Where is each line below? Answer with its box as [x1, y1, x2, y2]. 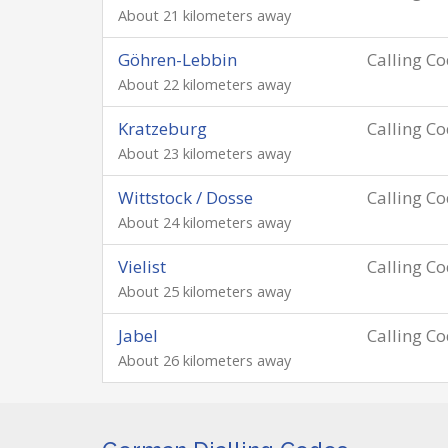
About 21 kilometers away [118, 6, 291, 25]
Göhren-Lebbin [118, 48, 237, 71]
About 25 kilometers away [118, 282, 291, 301]
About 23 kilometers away [118, 144, 291, 163]
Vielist [118, 255, 166, 278]
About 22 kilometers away [118, 75, 291, 94]
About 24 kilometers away [118, 213, 291, 232]
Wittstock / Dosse [118, 186, 253, 209]
